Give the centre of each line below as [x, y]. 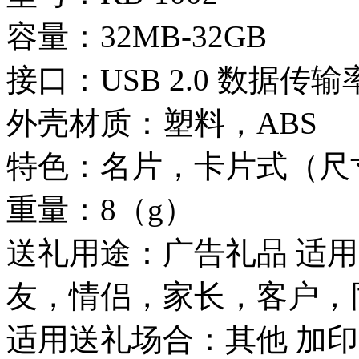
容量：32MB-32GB [137, 37]
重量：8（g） [105, 210]
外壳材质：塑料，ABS [166, 123]
